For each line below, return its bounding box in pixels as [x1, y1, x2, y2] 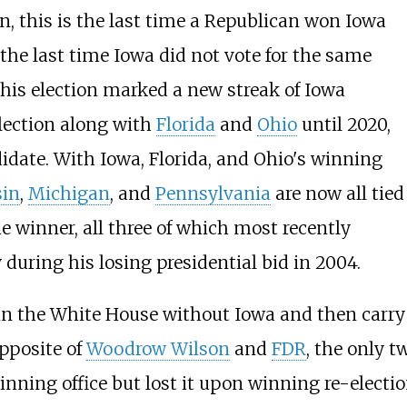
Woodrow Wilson [85, 337, 230, 360]
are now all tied [270, 182, 404, 204]
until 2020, [296, 113, 391, 135]
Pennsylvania [154, 182, 271, 204]
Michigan [27, 182, 110, 204]
